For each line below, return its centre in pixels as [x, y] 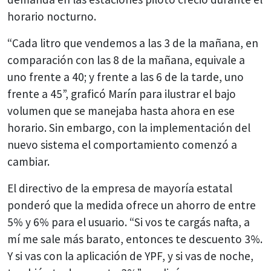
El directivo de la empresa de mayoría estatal [120, 188]
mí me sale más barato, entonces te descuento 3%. [135, 239]
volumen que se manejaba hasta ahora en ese [121, 111]
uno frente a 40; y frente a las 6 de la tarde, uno [126, 77]
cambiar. [28, 162]
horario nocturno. [52, 17]
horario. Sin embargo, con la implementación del [129, 128]
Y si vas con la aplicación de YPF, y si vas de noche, [130, 256]
